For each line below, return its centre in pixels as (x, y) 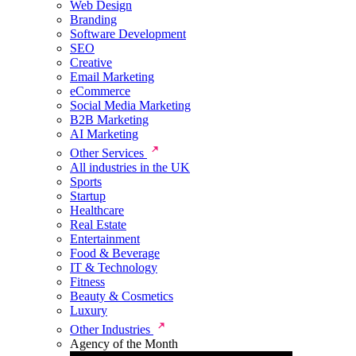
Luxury (89, 310)
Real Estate (98, 224)
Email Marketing (112, 76)
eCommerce (100, 91)
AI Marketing (104, 133)
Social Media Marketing (130, 105)
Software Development (128, 33)
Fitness (87, 281)
